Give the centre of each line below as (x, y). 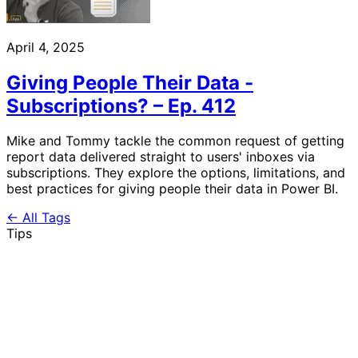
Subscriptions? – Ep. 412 (121, 105)
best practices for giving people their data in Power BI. (172, 189)
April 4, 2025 (46, 47)
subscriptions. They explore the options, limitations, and (176, 173)
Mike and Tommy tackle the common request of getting (175, 141)
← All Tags (38, 218)
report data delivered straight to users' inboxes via (161, 157)
